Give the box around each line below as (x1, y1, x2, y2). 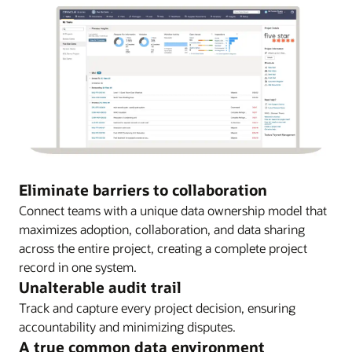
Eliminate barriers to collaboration (19, 180, 267, 200)
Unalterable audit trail (19, 277, 181, 298)
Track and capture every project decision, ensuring (19, 299, 295, 317)
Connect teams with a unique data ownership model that (19, 202, 327, 219)
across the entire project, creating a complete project (19, 240, 307, 257)
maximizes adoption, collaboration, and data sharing (19, 221, 305, 238)
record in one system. (19, 258, 137, 276)
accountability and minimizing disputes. (19, 318, 236, 335)
